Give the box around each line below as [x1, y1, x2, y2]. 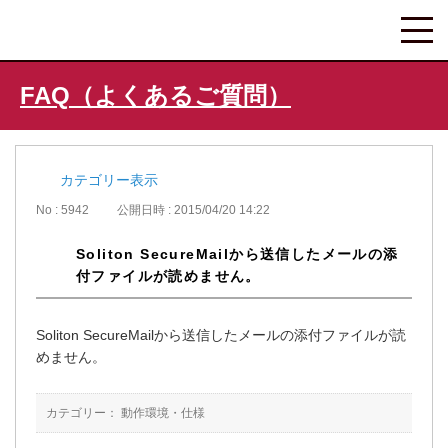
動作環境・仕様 [121, 406, 205, 421]
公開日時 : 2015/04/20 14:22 [117, 203, 270, 218]
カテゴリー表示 [60, 172, 158, 188]
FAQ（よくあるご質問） [20, 82, 291, 109]
